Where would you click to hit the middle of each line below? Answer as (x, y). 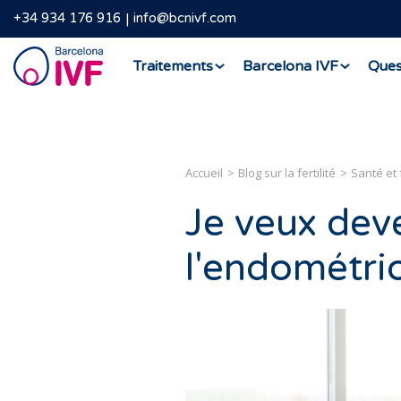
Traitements (173, 66)
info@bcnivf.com (185, 18)
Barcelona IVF (290, 66)
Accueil (204, 173)
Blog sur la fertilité (287, 173)
